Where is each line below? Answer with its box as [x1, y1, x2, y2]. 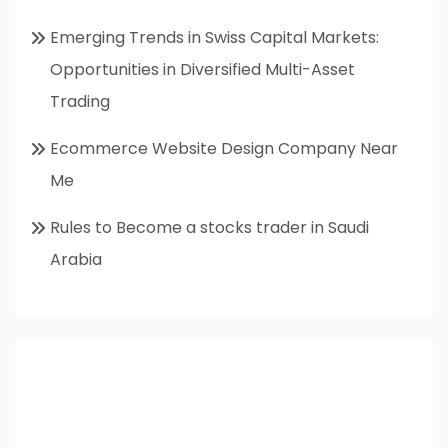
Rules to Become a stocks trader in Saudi [50, 215, 369, 239]
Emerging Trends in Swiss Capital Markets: [50, 25, 379, 49]
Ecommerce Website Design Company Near [50, 136, 398, 160]
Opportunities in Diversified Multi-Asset [50, 57, 355, 81]
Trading [50, 89, 110, 113]
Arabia [50, 247, 102, 271]
